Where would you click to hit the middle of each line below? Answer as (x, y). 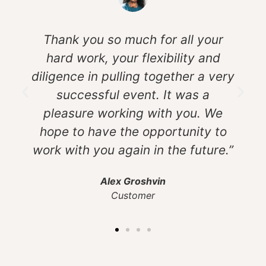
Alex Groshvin (133, 181)
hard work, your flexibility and (133, 58)
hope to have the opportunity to (133, 131)
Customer (133, 195)
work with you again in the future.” (133, 150)
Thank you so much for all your (133, 39)
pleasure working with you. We (133, 113)
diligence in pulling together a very (133, 76)
